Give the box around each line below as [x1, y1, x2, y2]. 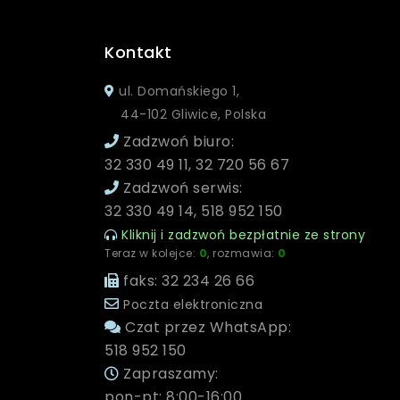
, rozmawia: [207, 246, 278, 261]
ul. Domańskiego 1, [114, 82, 239, 100]
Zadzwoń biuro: [119, 131, 234, 152]
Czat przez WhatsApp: [121, 317, 291, 337]
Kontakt [104, 41, 172, 63]
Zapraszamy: [119, 363, 219, 384]
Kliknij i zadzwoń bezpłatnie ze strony [117, 226, 365, 244]
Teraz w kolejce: [104, 246, 199, 261]
